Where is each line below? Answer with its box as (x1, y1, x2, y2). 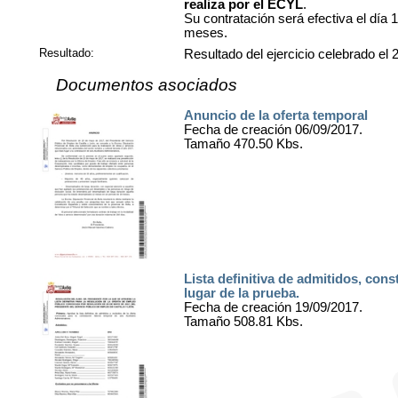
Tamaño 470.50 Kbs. (183, 137, 303, 152)
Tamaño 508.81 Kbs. (183, 314, 303, 330)
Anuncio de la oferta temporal (183, 108, 368, 123)
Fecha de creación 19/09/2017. (183, 300, 362, 315)
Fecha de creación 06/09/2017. (183, 123, 362, 138)
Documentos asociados (56, 76, 237, 95)
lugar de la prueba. (183, 286, 299, 301)
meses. (183, 25, 227, 40)
